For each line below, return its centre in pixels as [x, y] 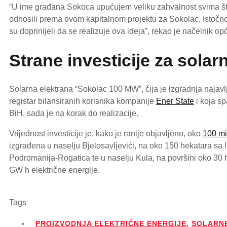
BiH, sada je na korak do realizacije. [74, 113]
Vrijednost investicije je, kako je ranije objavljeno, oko [106, 134]
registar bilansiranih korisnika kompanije [83, 101]
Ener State [175, 101]
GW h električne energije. [54, 170]
